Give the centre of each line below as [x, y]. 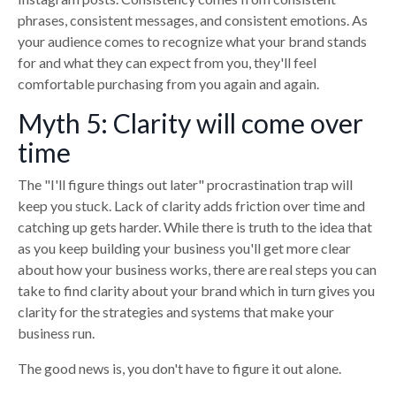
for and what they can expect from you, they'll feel [167, 62]
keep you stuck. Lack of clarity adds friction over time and [191, 205]
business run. [56, 332]
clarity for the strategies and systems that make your [176, 311]
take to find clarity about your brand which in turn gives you [196, 290]
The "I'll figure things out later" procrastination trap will [185, 184]
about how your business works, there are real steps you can [197, 269]
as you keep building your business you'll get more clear [184, 247]
